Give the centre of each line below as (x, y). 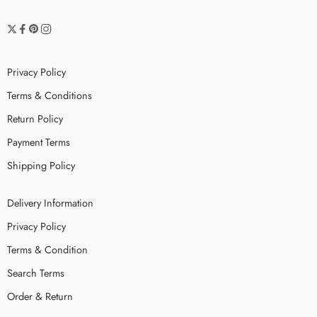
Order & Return (40, 296)
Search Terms (36, 273)
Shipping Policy (41, 166)
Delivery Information (50, 203)
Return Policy (35, 119)
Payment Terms (39, 142)
